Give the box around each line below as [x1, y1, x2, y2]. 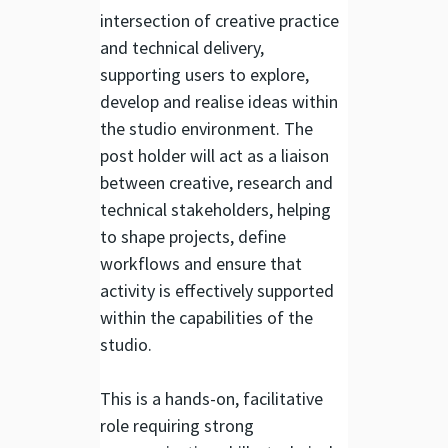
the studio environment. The [100, 116, 313, 140]
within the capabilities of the [100, 305, 313, 329]
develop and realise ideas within [100, 89, 338, 113]
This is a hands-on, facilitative [100, 386, 323, 410]
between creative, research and [100, 170, 333, 194]
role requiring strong [100, 413, 254, 437]
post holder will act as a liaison [100, 143, 329, 167]
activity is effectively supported [100, 278, 334, 302]
